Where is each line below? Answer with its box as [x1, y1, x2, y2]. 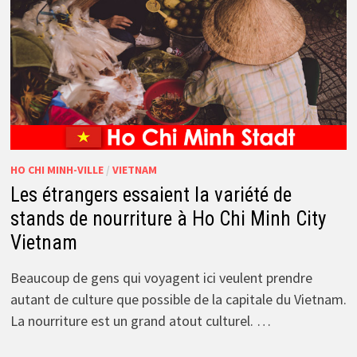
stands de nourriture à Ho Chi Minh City [10, 207, 326, 231]
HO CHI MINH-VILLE [10, 163, 104, 178]
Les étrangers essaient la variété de [10, 183, 292, 207]
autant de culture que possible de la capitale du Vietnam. [10, 290, 347, 309]
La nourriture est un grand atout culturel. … [10, 312, 271, 331]
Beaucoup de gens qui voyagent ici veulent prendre [10, 269, 312, 288]
